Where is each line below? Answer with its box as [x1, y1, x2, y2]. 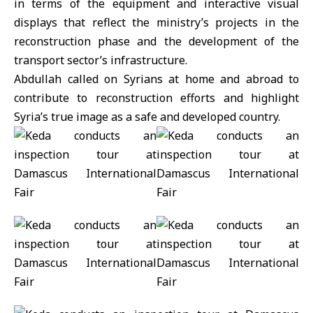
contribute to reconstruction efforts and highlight [14, 90, 299, 105]
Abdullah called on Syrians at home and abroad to [14, 71, 299, 87]
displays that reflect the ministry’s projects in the [14, 15, 299, 30]
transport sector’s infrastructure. [14, 52, 187, 68]
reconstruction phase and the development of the [14, 34, 299, 49]
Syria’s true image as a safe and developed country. [14, 109, 280, 124]
